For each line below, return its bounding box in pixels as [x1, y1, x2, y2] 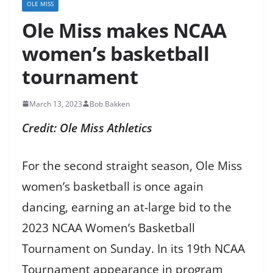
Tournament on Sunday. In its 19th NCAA [22, 241, 245, 257]
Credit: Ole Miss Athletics [22, 119, 152, 136]
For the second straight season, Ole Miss [22, 158, 242, 174]
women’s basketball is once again [22, 179, 204, 195]
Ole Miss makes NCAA [22, 16, 227, 43]
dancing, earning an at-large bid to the [22, 199, 232, 216]
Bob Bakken [90, 98, 130, 109]
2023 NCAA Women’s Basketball [22, 220, 195, 236]
